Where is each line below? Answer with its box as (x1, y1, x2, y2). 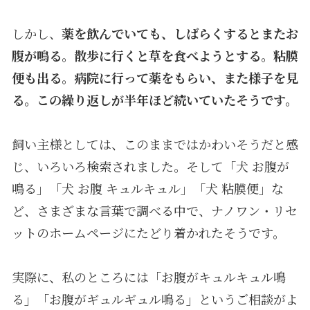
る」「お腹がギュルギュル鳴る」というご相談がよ (11, 289, 298, 308)
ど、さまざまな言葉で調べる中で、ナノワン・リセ (11, 201, 298, 219)
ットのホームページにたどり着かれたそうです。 (11, 223, 285, 241)
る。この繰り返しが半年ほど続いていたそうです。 (11, 90, 298, 109)
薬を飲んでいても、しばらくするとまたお (61, 24, 298, 42)
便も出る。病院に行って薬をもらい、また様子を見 (11, 68, 298, 86)
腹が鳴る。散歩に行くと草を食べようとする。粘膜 (11, 46, 298, 64)
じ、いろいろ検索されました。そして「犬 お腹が (11, 156, 289, 175)
